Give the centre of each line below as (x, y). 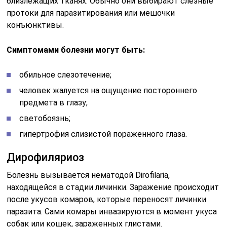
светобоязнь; (45, 118)
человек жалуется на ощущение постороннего (108, 90)
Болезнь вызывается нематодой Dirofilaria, (88, 175)
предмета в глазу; (54, 102)
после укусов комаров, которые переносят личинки (107, 199)
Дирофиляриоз (46, 157)
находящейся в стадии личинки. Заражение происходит (113, 187)
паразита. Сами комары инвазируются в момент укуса (112, 211)
